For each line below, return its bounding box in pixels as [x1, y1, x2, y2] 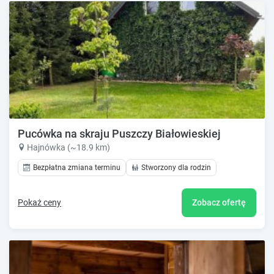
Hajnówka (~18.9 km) [27, 143, 110, 153]
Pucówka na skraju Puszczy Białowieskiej [18, 127, 221, 141]
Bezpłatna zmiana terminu [33, 163, 120, 172]
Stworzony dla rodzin [141, 163, 211, 172]
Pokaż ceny [18, 198, 61, 208]
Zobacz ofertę [192, 198, 246, 208]
